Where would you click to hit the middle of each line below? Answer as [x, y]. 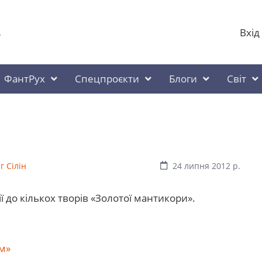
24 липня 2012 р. [207, 166]
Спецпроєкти [107, 79]
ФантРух [25, 79]
